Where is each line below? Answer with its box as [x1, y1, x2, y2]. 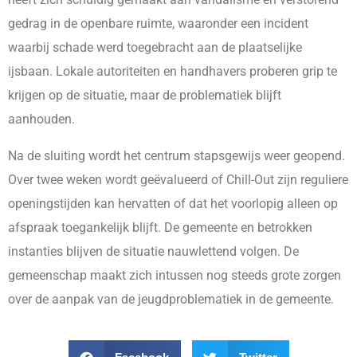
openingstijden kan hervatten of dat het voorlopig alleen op [8, 195, 338, 211]
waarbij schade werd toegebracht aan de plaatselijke [8, 39, 302, 55]
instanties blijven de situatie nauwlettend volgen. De [8, 243, 299, 259]
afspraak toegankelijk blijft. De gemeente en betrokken [8, 219, 312, 235]
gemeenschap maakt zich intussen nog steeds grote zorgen [8, 267, 341, 283]
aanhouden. [8, 111, 75, 127]
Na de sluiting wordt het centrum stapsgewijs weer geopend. [8, 147, 345, 163]
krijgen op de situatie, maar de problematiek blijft [8, 87, 281, 103]
